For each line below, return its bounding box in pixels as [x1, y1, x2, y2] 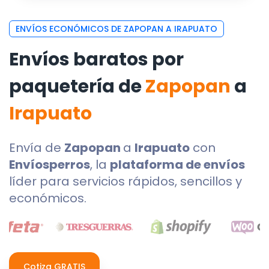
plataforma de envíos [110, 156, 245, 173]
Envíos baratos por [9, 47, 184, 72]
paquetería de [9, 74, 145, 99]
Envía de [9, 139, 64, 156]
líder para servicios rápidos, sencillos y [9, 173, 242, 190]
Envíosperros [9, 156, 90, 173]
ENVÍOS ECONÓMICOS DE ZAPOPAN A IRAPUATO [16, 23, 217, 35]
